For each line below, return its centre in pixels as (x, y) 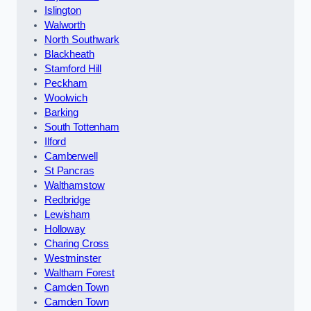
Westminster (73, 259)
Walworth (65, 25)
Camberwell (71, 157)
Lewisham (67, 215)
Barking (61, 113)
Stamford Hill (73, 69)
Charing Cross (77, 244)
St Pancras (69, 171)
